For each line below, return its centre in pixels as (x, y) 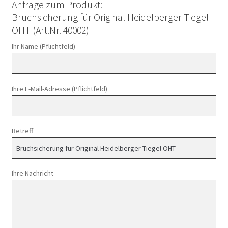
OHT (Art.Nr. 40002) (50, 30)
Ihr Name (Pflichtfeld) (43, 47)
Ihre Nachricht (32, 173)
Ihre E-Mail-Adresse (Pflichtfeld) (59, 89)
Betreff (22, 131)
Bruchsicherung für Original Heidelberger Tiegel (110, 17)
